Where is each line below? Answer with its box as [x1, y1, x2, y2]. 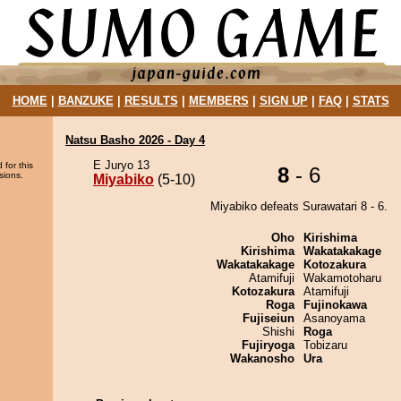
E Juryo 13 [93, 158, 149, 172]
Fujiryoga [242, 338, 294, 352]
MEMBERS [188, 94, 249, 107]
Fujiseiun [243, 311, 294, 325]
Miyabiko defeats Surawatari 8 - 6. [210, 200, 388, 213]
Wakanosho [230, 352, 294, 365]
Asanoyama [303, 311, 365, 325]
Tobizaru [303, 338, 347, 352]
